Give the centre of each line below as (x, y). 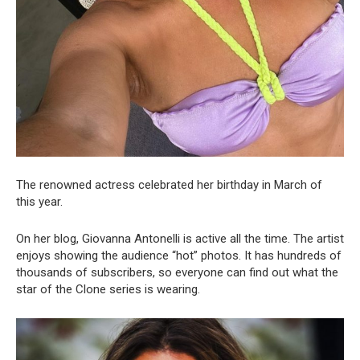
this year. (39, 202)
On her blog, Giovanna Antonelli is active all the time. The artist (180, 239)
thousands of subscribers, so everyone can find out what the (177, 273)
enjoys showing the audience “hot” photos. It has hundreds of (179, 256)
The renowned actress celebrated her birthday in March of (169, 185)
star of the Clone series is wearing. (108, 290)
